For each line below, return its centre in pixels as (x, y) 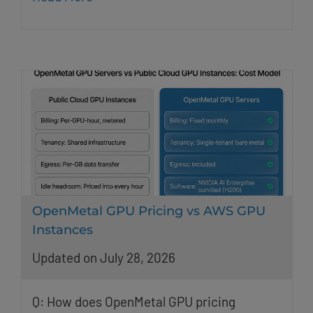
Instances (62, 230)
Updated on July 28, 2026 (103, 257)
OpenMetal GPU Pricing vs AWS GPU (148, 211)
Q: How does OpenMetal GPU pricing (133, 302)
